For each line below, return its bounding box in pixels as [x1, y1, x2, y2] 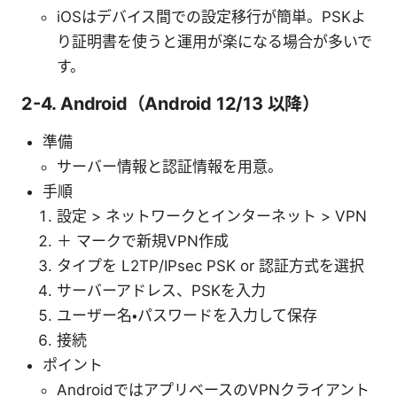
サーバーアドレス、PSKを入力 [57, 282, 266, 300]
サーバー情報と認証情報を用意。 [57, 158, 283, 176]
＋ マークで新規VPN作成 [57, 232, 229, 251]
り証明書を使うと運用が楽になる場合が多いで [57, 33, 372, 51]
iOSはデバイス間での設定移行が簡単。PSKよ [57, 8, 366, 27]
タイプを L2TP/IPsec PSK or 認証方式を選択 [57, 257, 364, 276]
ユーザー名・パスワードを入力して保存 [57, 307, 317, 325]
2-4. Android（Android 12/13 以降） [21, 93, 321, 115]
